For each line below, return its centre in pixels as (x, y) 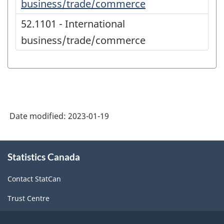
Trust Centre (28, 198)
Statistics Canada (44, 157)
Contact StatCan (34, 178)
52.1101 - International (73, 24)
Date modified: (39, 116)
